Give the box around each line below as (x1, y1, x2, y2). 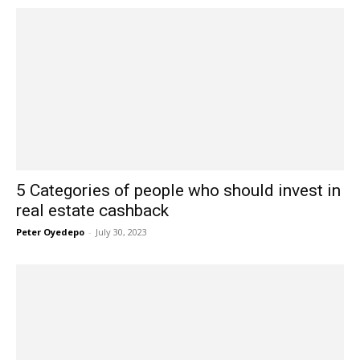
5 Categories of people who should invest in (16, 180, 341, 200)
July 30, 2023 (96, 225, 147, 238)
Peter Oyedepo (16, 225, 84, 238)
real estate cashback (16, 200, 169, 220)
